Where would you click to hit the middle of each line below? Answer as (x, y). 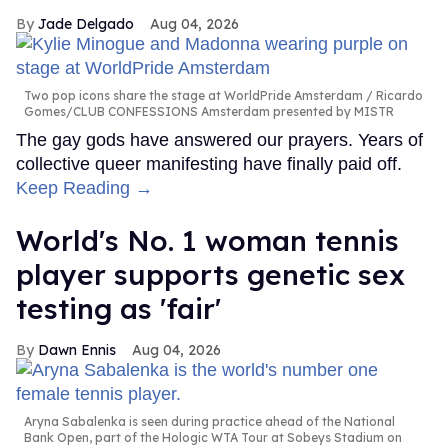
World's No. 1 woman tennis (207, 241)
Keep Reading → (84, 188)
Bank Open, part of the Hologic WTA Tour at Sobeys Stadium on (213, 438)
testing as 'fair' (118, 309)
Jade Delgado (86, 24)
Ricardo (398, 96)
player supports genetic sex (210, 275)
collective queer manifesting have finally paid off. (209, 164)
